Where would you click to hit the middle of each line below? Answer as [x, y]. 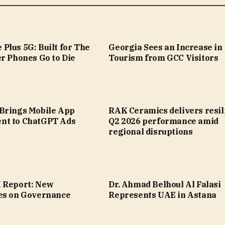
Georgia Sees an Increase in [165, 47]
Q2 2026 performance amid [163, 121]
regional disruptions [151, 132]
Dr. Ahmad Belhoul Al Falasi [165, 185]
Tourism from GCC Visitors [163, 58]
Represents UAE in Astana [162, 195]
